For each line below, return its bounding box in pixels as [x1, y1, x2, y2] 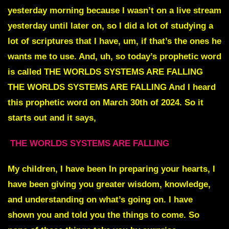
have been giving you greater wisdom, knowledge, [8, 179, 211, 190]
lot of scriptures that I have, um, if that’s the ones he [8, 36, 221, 47]
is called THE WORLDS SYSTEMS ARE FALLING [8, 67, 203, 77]
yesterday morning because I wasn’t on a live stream [8, 6, 221, 16]
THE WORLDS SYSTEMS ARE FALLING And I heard [8, 82, 216, 93]
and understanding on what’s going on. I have [8, 195, 193, 205]
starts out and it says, [8, 113, 96, 123]
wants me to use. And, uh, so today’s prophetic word [8, 52, 221, 62]
